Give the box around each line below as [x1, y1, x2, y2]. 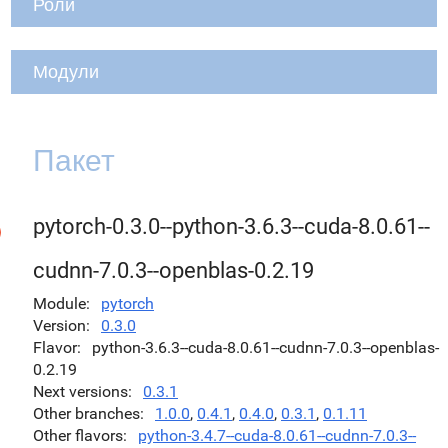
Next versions [33, 382, 128, 401]
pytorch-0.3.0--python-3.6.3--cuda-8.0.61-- [33, 214, 430, 239]
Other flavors [33, 426, 123, 445]
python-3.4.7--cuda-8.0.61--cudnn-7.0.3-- [138, 426, 416, 445]
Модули [33, 61, 99, 82]
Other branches [33, 404, 140, 423]
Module [33, 294, 86, 313]
